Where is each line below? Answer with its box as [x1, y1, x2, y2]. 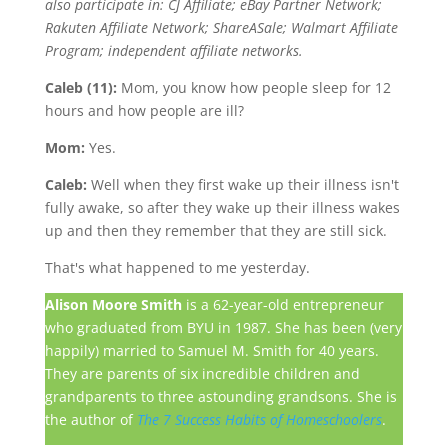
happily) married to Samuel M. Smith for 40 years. [44, 341, 379, 360]
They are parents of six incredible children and [44, 364, 360, 383]
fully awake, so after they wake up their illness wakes [44, 198, 400, 217]
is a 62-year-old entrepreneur [181, 295, 384, 314]
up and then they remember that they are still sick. [44, 221, 387, 240]
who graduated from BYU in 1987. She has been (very [44, 318, 402, 337]
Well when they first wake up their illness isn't [86, 175, 399, 194]
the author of [44, 410, 137, 429]
